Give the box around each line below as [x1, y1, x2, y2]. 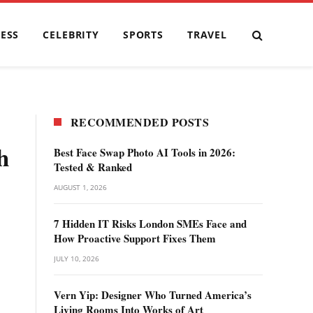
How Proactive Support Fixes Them [54, 231, 216, 246]
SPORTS [122, 27, 163, 41]
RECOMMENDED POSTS [71, 114, 210, 130]
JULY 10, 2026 [54, 254, 99, 263]
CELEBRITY [43, 27, 99, 41]
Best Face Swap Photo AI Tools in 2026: [54, 145, 235, 160]
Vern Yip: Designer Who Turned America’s [54, 287, 252, 303]
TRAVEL [187, 27, 227, 41]
